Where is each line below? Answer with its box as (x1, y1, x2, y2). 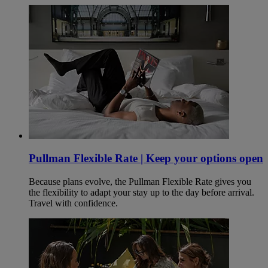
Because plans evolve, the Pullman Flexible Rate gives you (29, 176, 251, 187)
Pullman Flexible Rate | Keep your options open (29, 152, 263, 165)
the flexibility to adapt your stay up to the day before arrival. (29, 187, 254, 198)
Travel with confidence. (29, 198, 118, 209)
